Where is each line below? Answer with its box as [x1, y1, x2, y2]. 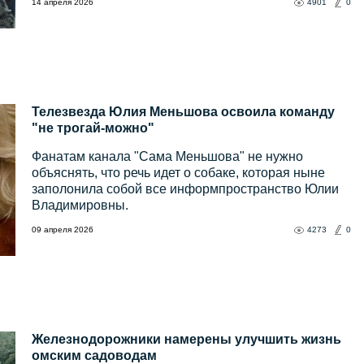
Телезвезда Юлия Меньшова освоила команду [32, 105, 335, 119]
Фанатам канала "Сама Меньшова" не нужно [32, 149, 303, 164]
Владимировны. [32, 198, 128, 213]
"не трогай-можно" [32, 121, 154, 136]
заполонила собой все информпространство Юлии [32, 182, 339, 197]
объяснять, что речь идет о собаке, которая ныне [32, 166, 325, 180]
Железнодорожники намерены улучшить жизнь [32, 332, 341, 347]
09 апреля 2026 [32, 225, 93, 235]
